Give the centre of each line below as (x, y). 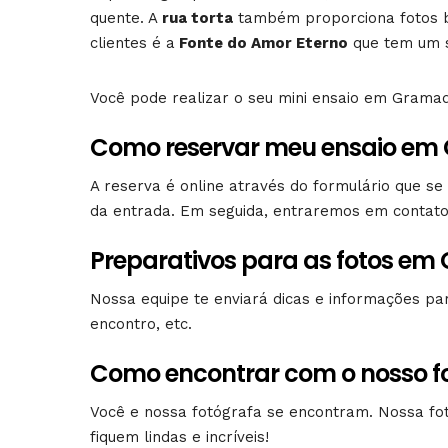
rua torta (195, 18)
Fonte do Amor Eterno (261, 43)
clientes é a (132, 43)
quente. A (124, 18)
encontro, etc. (141, 324)
